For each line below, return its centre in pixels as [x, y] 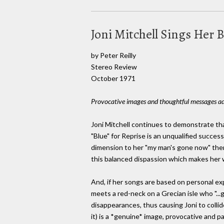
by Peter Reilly [113, 55]
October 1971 [113, 78]
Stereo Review [114, 66]
